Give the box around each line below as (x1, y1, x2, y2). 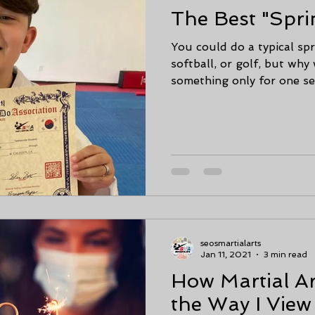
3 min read (264, 250, 307, 259)
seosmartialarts (200, 238, 261, 248)
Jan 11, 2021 (200, 250, 251, 259)
